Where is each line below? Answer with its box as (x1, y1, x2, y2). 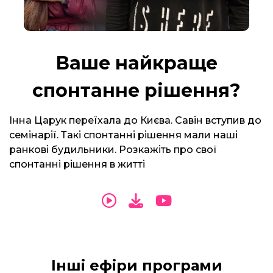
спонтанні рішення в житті (9, 158, 145, 170)
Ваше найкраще (55, 52, 218, 74)
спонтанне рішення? (32, 79, 241, 102)
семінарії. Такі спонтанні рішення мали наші (9, 129, 238, 141)
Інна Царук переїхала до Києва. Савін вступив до (9, 115, 261, 126)
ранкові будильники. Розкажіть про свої (9, 144, 217, 155)
